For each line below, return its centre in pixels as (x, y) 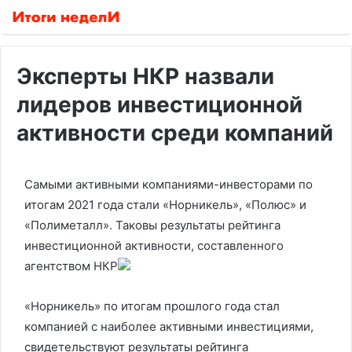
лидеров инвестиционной (159, 104)
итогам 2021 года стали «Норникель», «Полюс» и (165, 205)
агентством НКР (71, 266)
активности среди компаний (175, 133)
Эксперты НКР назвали (145, 76)
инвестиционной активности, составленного (154, 246)
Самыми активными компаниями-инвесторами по (169, 184)
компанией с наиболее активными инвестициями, (169, 326)
